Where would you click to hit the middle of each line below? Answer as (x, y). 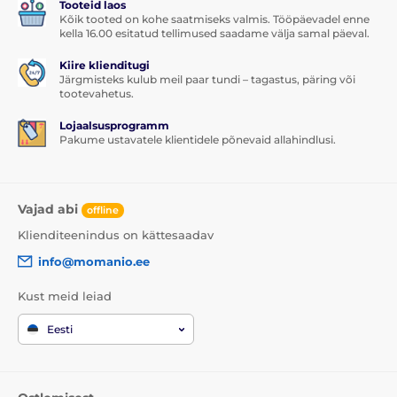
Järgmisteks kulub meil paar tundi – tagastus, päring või (207, 80)
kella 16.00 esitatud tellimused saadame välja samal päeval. (214, 34)
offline (103, 210)
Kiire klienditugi (105, 66)
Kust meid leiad (65, 296)
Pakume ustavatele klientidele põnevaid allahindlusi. (198, 140)
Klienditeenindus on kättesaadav (116, 234)
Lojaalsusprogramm (114, 126)
